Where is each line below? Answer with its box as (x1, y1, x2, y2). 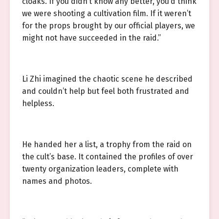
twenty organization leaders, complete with (22, 164, 178, 174)
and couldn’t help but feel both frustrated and (22, 87, 189, 96)
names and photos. (22, 176, 92, 186)
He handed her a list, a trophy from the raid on (22, 140, 192, 149)
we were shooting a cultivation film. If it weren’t (22, 9, 191, 18)
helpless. (22, 99, 54, 108)
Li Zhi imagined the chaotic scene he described (22, 74, 193, 84)
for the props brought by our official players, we (22, 21, 195, 30)
